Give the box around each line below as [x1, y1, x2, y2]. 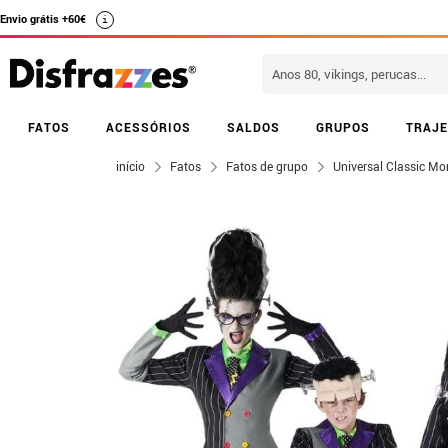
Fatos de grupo [226, 158, 308, 174]
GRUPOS [316, 119, 370, 135]
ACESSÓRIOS [106, 119, 191, 135]
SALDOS [227, 119, 280, 135]
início [116, 158, 145, 174]
